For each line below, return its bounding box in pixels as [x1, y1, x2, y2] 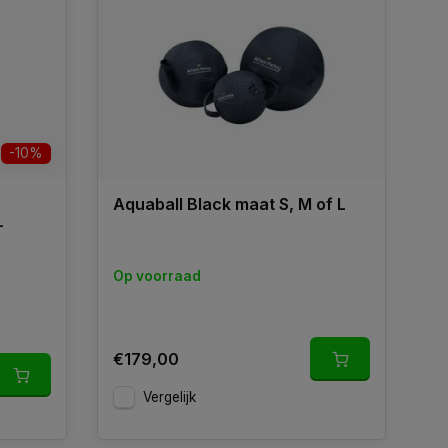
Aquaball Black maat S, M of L [112, 194, 346, 215]
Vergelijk [142, 389, 196, 406]
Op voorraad [112, 268, 201, 285]
